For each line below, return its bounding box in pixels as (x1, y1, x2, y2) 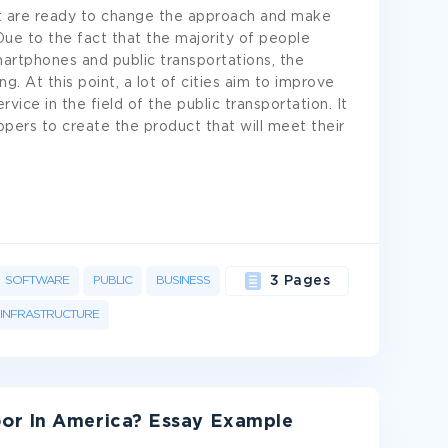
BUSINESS (156, 275, 210, 286)
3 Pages (269, 275, 331, 287)
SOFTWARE (5, 275, 69, 286)
